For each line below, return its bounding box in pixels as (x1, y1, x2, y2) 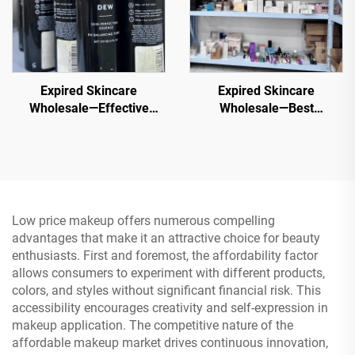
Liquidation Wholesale (203, 118, 330, 133)
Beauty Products (219, 136, 313, 151)
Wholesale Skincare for (22, 118, 155, 133)
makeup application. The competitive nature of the (12, 318, 293, 333)
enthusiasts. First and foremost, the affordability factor (12, 248, 318, 263)
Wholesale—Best (219, 101, 314, 116)
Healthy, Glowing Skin (27, 136, 151, 151)
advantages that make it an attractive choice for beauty (12, 231, 320, 246)
